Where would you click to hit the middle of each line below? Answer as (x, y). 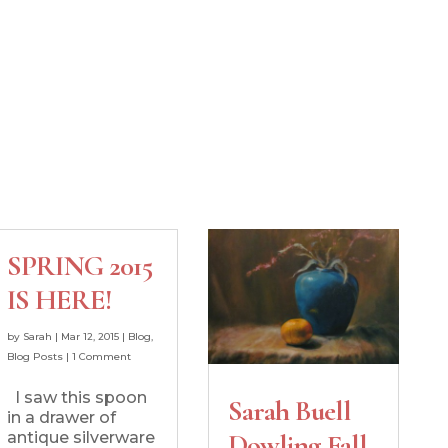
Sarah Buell (289, 411)
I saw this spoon (76, 397)
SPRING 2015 (79, 265)
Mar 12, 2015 (89, 336)
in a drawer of (61, 417)
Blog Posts (34, 356)
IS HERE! (58, 299)
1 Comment (101, 356)
